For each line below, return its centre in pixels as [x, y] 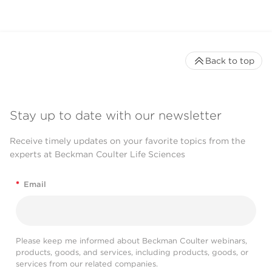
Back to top [230, 60]
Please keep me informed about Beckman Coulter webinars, [131, 240]
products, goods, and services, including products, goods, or [132, 252]
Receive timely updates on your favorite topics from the [127, 141]
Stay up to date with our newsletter [116, 116]
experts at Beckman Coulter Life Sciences [97, 155]
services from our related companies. [87, 263]
